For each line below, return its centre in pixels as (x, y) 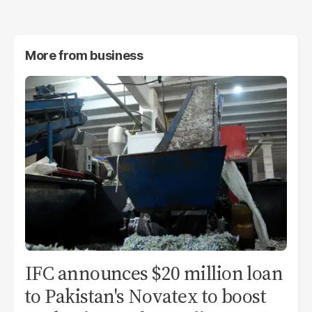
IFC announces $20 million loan (154, 273)
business (117, 55)
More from (58, 55)
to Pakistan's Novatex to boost (146, 296)
